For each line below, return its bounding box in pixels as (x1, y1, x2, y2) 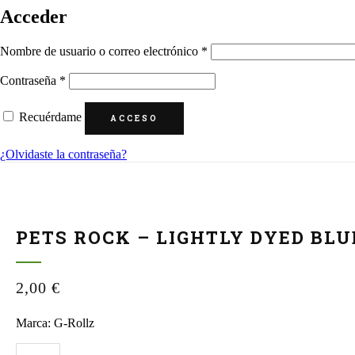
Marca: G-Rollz (16, 315, 94, 330)
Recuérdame (19, 109, 82, 124)
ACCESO (110, 113, 158, 124)
